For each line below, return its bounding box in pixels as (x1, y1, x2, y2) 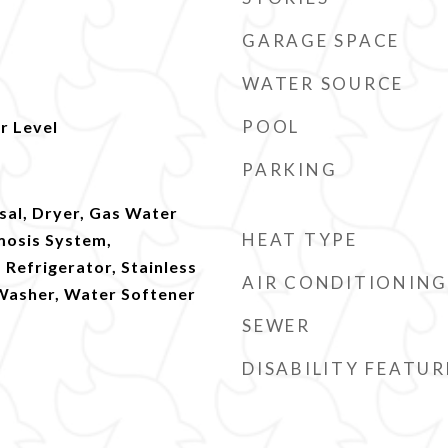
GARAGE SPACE (242, 30, 400, 51)
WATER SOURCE (242, 73, 404, 94)
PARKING (242, 159, 338, 180)
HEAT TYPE (242, 229, 358, 250)
